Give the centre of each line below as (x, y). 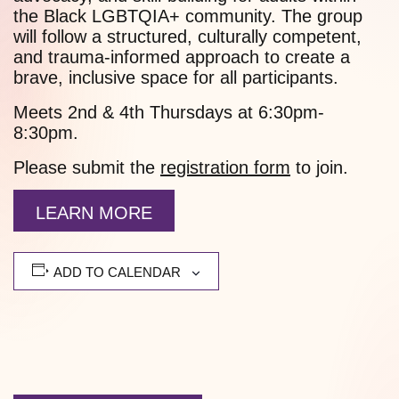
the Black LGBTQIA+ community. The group (188, 16)
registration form (225, 168)
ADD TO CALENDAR (117, 273)
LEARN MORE (94, 213)
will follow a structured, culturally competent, (187, 37)
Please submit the (87, 168)
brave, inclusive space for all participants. (176, 78)
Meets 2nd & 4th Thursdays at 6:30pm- (169, 113)
